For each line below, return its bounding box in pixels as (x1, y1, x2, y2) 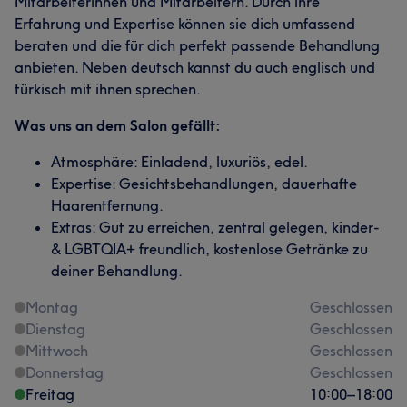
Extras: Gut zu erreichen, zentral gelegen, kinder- (51, 218, 380, 236)
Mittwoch (25, 342, 88, 360)
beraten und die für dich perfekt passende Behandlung (15, 36, 380, 55)
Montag (25, 298, 78, 316)
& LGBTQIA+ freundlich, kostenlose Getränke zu (51, 240, 368, 258)
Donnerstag (25, 363, 104, 382)
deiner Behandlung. (51, 262, 183, 280)
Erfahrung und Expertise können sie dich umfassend (15, 15, 355, 33)
